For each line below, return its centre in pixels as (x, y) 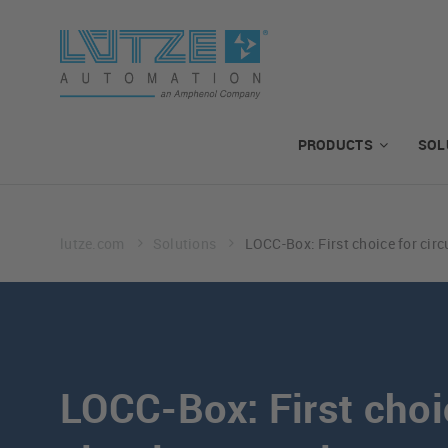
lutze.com (94, 244)
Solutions (186, 244)
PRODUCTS (335, 145)
